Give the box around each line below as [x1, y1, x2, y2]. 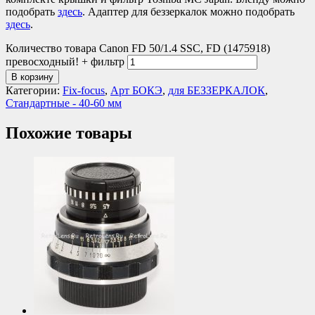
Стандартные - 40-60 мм [6, 96, 122, 109]
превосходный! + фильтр [6, 55, 124, 67]
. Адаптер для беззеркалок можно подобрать [82, 5, 295, 18]
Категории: [6, 84, 63, 96]
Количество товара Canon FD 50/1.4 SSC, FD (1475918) [6, 41, 270, 54]
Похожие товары [6, 123, 132, 142]
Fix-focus [63, 84, 105, 96]
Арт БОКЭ [110, 84, 162, 96]
